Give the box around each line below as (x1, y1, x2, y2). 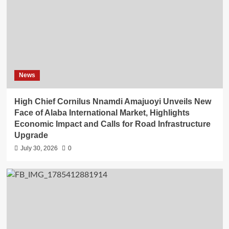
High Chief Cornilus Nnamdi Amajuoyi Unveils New (14, 97, 211, 106)
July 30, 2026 (20, 144, 58, 152)
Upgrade (14, 130, 48, 140)
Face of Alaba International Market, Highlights (14, 108, 190, 117)
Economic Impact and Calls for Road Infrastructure (14, 119, 211, 128)
